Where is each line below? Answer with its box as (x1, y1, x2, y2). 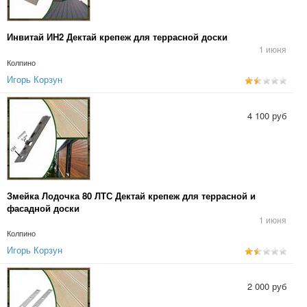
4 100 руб (247, 109, 286, 122)
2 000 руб (247, 280, 286, 293)
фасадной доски (7, 201, 79, 214)
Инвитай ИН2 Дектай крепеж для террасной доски (7, 30, 228, 43)
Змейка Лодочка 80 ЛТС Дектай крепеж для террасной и (7, 189, 256, 202)
